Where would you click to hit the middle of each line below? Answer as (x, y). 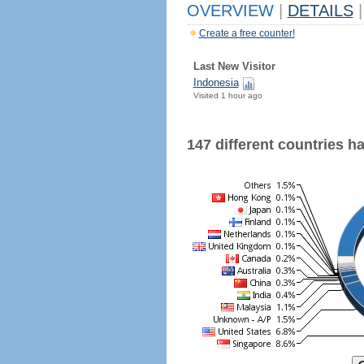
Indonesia (216, 82)
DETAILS (320, 11)
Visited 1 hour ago (227, 95)
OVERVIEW (232, 11)
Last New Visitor (234, 66)
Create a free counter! (247, 33)
